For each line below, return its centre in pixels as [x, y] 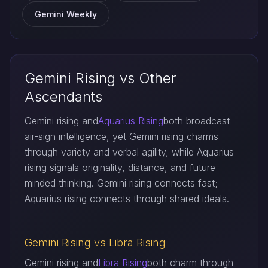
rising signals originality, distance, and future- [122, 167]
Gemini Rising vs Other [100, 78]
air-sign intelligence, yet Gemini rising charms [121, 136]
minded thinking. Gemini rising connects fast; [121, 183]
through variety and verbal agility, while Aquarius [129, 152]
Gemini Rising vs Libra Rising [95, 243]
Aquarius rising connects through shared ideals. [127, 199]
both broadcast [197, 121]
